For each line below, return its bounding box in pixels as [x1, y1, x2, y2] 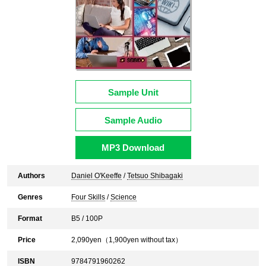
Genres [18, 193, 43, 201]
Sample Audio [104, 115, 162, 125]
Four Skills [71, 193, 105, 201]
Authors [18, 172, 45, 180]
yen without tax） [127, 236, 182, 244]
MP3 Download [102, 142, 164, 153]
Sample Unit [107, 87, 159, 97]
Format [18, 214, 42, 223]
